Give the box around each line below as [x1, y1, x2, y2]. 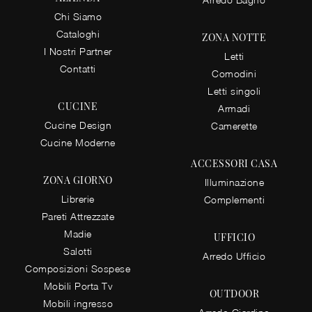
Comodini [212, 68, 257, 80]
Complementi [203, 194, 265, 206]
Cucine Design [44, 118, 111, 131]
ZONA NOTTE [202, 31, 267, 45]
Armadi [218, 102, 251, 115]
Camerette [211, 120, 258, 132]
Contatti [59, 62, 96, 75]
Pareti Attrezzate [41, 210, 114, 222]
